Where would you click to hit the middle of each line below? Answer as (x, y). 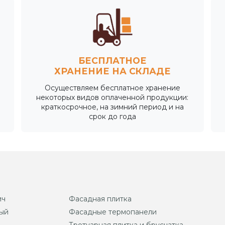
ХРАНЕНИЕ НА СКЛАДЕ (112, 71)
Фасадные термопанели (113, 212)
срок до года (112, 116)
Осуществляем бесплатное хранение (112, 88)
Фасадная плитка (100, 199)
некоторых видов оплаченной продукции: (113, 97)
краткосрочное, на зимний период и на (112, 107)
